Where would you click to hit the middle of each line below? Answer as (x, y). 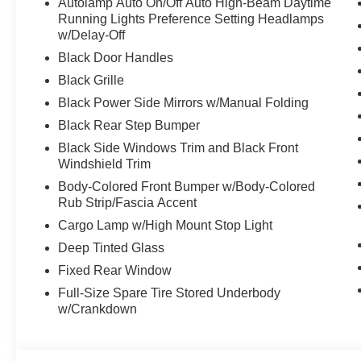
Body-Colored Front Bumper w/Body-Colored (187, 187)
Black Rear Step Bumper (129, 126)
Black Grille (91, 81)
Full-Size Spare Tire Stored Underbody (170, 293)
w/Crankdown (98, 309)
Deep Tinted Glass (112, 248)
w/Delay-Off (92, 35)
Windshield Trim (105, 164)
